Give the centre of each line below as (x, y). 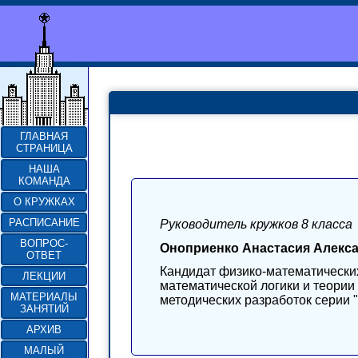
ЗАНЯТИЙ (44, 309)
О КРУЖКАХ (44, 202)
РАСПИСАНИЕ (44, 223)
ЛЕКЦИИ (44, 276)
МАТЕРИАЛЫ (44, 297)
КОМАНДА (44, 181)
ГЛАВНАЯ (44, 136)
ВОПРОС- (44, 243)
